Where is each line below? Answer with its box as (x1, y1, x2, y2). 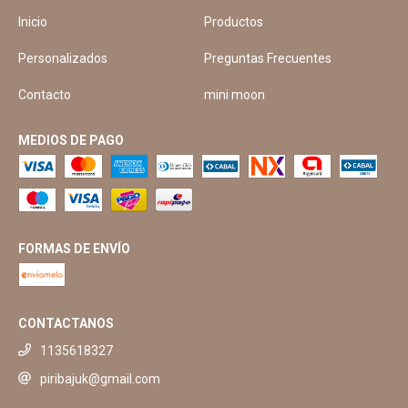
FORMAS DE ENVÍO (18, 241, 130, 256)
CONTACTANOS (18, 316, 114, 331)
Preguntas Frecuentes (204, 51, 331, 66)
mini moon (204, 87, 265, 102)
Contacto (18, 87, 71, 102)
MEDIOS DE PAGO (18, 133, 124, 148)
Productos (204, 15, 263, 29)
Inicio (18, 15, 47, 29)
